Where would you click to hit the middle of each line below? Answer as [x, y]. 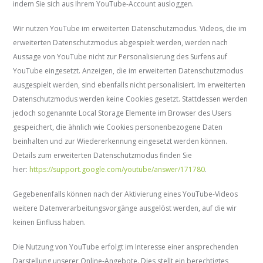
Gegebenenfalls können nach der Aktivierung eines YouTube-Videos [126, 194]
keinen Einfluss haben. [50, 222]
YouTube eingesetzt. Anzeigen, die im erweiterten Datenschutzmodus [128, 71]
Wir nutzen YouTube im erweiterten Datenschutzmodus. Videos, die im [130, 29]
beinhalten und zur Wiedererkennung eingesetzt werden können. [120, 141]
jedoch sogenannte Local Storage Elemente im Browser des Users [122, 113]
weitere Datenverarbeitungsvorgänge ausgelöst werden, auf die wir [125, 208]
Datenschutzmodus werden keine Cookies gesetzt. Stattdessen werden [131, 99]
